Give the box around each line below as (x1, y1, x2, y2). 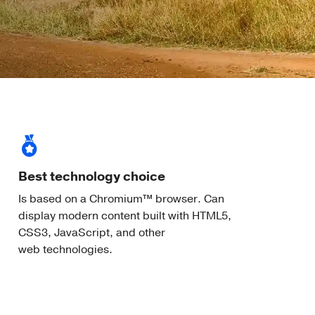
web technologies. (18, 242, 112, 257)
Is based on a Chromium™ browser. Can (18, 191, 224, 207)
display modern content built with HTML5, (18, 208, 231, 224)
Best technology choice (18, 168, 165, 185)
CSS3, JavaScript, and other (18, 225, 165, 240)
